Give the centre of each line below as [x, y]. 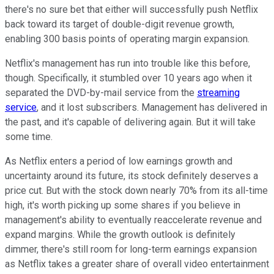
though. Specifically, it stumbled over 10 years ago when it [128, 78]
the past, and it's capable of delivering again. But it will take [130, 122]
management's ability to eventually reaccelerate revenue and [133, 220]
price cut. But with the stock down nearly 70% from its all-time [136, 191]
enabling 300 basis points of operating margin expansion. [127, 39]
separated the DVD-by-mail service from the [101, 93]
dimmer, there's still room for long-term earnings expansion [131, 250]
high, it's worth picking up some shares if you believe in [123, 206]
